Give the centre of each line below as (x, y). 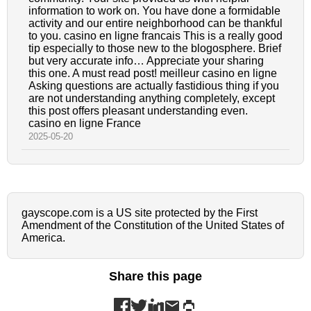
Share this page (155, 277)
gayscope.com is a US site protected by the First (140, 213)
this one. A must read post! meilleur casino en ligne (153, 74)
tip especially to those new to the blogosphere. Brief (155, 49)
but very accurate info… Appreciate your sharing (146, 61)
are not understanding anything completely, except (152, 99)
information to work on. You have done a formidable (154, 11)
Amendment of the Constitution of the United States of (153, 226)
